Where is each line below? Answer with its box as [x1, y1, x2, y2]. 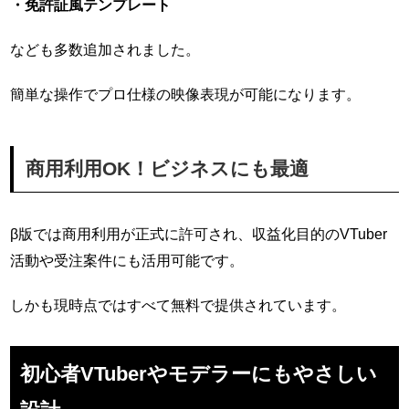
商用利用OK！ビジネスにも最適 [25, 158, 309, 180]
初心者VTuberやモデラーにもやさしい [20, 362, 378, 386]
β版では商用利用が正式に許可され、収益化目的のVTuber [10, 225, 388, 243]
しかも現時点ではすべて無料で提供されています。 [10, 297, 347, 314]
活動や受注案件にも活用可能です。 [10, 252, 245, 269]
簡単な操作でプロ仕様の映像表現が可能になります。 [10, 86, 362, 103]
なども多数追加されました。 [10, 41, 201, 58]
